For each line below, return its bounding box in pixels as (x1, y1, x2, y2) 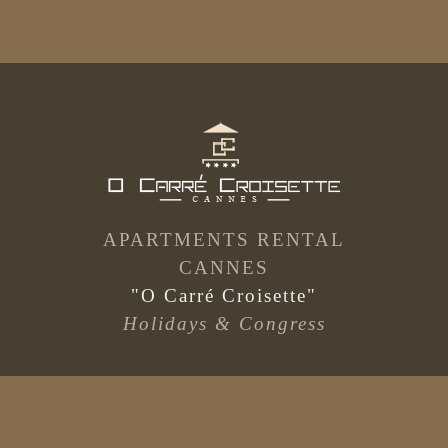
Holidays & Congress (122, 313, 326, 335)
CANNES (179, 257, 269, 279)
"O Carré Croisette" (131, 285, 317, 307)
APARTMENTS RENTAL (103, 229, 345, 251)
